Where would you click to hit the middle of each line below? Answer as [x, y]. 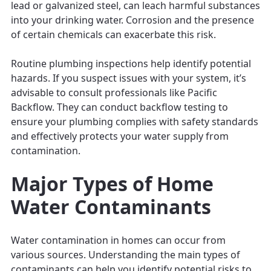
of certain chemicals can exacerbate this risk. [113, 34]
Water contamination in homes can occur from [118, 240]
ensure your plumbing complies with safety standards [135, 121]
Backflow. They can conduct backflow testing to [119, 107]
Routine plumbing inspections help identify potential [131, 63]
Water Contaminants [111, 206]
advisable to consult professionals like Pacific [114, 92]
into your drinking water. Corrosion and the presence [132, 20]
